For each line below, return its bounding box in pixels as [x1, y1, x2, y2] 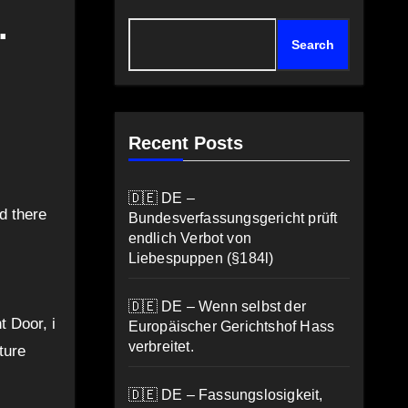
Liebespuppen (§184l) [127, 250, 274, 266]
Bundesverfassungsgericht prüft [127, 210, 338, 226]
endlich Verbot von [127, 230, 252, 246]
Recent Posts [127, 133, 243, 153]
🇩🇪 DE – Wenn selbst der [127, 299, 307, 314]
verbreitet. [127, 339, 194, 354]
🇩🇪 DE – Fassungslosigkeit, [127, 387, 323, 403]
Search [291, 37, 334, 52]
